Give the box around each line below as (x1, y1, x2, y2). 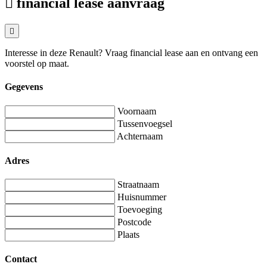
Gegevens (5, 82, 43, 92)
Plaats (117, 229, 139, 240)
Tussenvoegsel (117, 118, 172, 129)
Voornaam (117, 105, 156, 116)
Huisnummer (117, 192, 166, 203)
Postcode (117, 217, 151, 228)
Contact (5, 254, 37, 265)
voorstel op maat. (5, 58, 69, 69)
